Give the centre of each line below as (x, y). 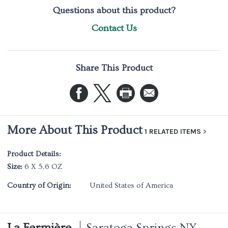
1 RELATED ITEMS (173, 132)
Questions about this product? (114, 10)
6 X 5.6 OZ (42, 167)
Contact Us (114, 28)
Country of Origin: (39, 186)
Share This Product (114, 68)
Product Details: (34, 154)
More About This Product (75, 130)
